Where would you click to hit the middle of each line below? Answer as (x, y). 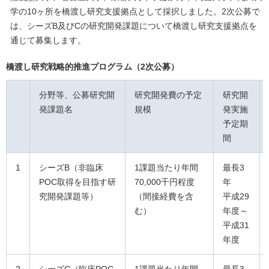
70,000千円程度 (165, 182)
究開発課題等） (68, 197)
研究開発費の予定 (168, 95)
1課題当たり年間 (166, 168)
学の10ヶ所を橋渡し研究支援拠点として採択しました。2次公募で (135, 12)
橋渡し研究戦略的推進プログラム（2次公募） (92, 67)
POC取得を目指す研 (77, 182)
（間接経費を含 (164, 197)
